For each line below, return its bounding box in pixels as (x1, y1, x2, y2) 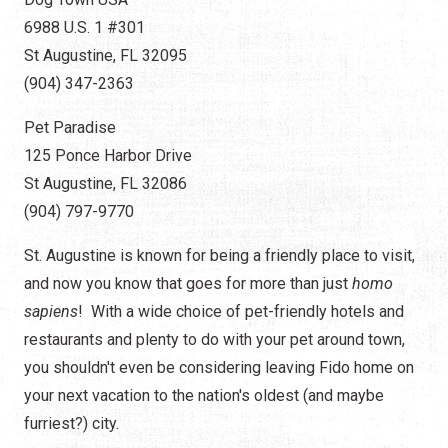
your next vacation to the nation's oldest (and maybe (24, 386, 384, 406)
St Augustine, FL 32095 (24, 46, 191, 66)
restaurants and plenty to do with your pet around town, (24, 330, 405, 350)
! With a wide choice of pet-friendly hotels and (78, 302, 404, 322)
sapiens (24, 302, 78, 322)
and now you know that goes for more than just (24, 274, 352, 294)
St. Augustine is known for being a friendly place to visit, (24, 246, 415, 266)
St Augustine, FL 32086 (24, 174, 191, 194)
